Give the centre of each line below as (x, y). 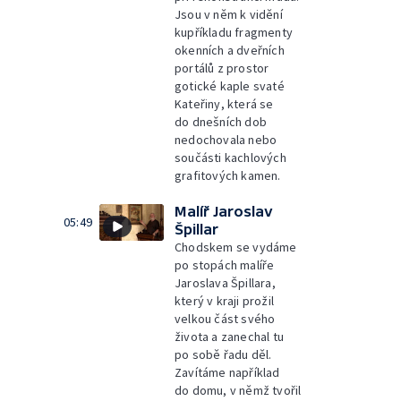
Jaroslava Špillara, (225, 283)
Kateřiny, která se (224, 104)
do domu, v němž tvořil (238, 390)
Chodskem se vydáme (236, 247)
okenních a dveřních (230, 50)
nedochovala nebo (226, 140)
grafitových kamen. (228, 175)
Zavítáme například (227, 372)
